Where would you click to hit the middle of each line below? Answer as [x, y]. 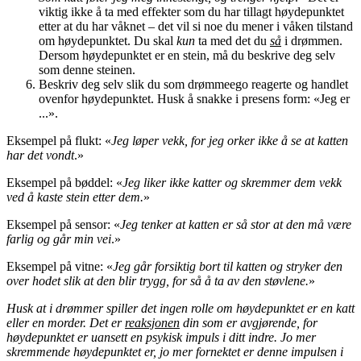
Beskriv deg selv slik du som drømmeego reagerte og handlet [193, 84]
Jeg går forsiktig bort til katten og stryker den [228, 266]
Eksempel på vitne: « [60, 266]
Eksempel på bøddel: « [64, 182]
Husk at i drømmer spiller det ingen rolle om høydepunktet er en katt [180, 308]
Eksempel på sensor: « [63, 224]
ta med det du [232, 40]
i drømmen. [312, 40]
